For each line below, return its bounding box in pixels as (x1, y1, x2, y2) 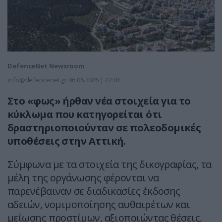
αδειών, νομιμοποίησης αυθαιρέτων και (7, 198, 190, 212)
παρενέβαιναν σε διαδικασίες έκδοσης (7, 184, 180, 198)
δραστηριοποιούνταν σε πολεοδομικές (7, 121, 201, 135)
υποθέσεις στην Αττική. (7, 134, 126, 148)
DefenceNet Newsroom (7, 61, 85, 71)
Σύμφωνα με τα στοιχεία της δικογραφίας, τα (7, 158, 212, 171)
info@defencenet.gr (7, 75, 67, 85)
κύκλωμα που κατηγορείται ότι (7, 108, 162, 121)
